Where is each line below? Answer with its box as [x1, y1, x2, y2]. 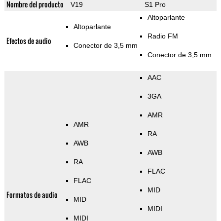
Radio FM [147, 32, 178, 40]
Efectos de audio [6, 36, 51, 46]
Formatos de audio [6, 189, 58, 200]
